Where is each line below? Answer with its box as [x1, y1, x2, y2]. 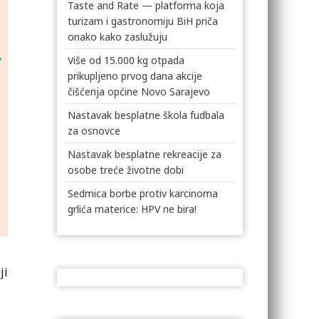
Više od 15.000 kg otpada [68, 53, 185, 67]
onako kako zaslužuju [68, 30, 168, 43]
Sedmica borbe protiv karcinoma [68, 187, 219, 200]
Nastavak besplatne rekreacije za [68, 147, 222, 161]
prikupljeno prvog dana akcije [68, 69, 203, 83]
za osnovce [68, 124, 121, 137]
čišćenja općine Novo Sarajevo [68, 85, 211, 98]
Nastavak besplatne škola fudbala [68, 108, 225, 122]
